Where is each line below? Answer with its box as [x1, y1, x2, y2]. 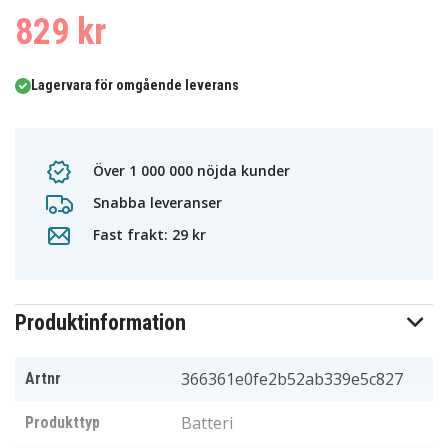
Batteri [181, 412, 233, 435]
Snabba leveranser [89, 192, 222, 212]
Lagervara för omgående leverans [31, 77, 239, 94]
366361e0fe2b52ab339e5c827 [181, 368, 403, 391]
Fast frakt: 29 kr [89, 224, 206, 244]
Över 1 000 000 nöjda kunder [89, 160, 290, 180]
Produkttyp [25, 413, 100, 433]
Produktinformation [15, 310, 186, 336]
